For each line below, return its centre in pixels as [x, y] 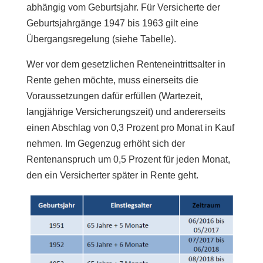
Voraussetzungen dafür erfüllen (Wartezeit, [114, 96]
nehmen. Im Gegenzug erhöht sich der [105, 144]
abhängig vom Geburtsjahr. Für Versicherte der [123, 7]
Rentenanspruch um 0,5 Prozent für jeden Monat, [128, 159]
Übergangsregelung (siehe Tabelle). [101, 39]
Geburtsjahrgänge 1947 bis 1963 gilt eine [112, 23]
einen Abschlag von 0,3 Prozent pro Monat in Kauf [130, 128]
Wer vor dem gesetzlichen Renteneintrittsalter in [126, 64]
